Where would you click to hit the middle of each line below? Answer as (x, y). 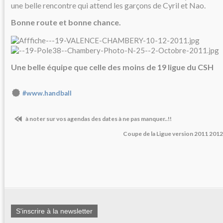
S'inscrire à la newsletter (54, 211)
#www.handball (47, 93)
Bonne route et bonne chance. (66, 22)
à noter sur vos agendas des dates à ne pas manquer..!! (98, 119)
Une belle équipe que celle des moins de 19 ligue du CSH (112, 67)
